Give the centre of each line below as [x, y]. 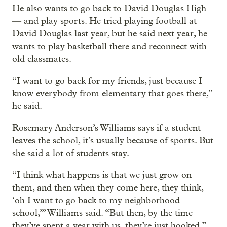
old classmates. [42, 59]
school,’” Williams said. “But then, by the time [102, 213]
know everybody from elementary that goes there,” [112, 94]
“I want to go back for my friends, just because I [107, 81]
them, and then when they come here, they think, [108, 188]
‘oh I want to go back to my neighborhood [96, 201]
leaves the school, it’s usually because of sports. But [113, 141]
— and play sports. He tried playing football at [104, 21]
